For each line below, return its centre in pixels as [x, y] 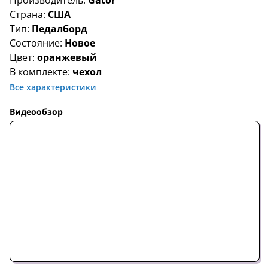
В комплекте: [41, 72]
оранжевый [67, 57]
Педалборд [60, 29]
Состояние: [37, 43]
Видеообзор [36, 112]
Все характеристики [53, 87]
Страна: [29, 14]
